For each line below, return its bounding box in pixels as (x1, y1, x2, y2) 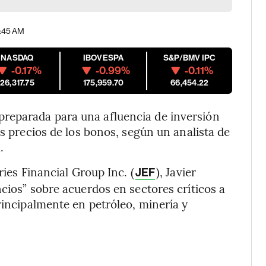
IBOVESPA (83, 53, 124, 63)
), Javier (156, 164, 196, 179)
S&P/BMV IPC (163, 53, 216, 63)
